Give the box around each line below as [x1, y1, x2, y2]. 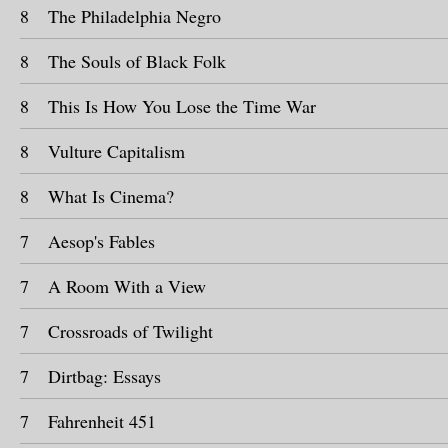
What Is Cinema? [48, 184, 174, 208]
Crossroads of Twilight [48, 319, 213, 343]
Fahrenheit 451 [48, 409, 156, 433]
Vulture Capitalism [48, 139, 185, 163]
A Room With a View [48, 274, 206, 298]
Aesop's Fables [48, 229, 155, 253]
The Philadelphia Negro [48, 4, 221, 28]
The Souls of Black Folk [48, 49, 226, 73]
